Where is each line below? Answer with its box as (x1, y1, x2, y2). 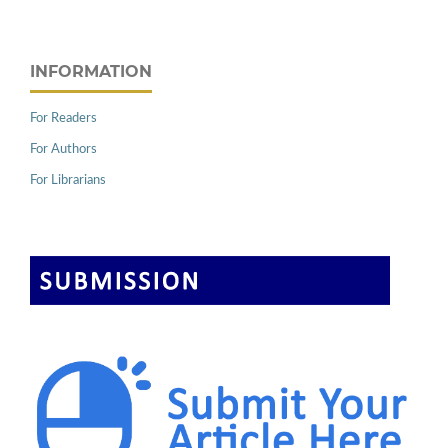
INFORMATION (30, 62, 152, 82)
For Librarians (30, 174, 106, 188)
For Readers (30, 112, 97, 126)
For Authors (30, 143, 97, 157)
